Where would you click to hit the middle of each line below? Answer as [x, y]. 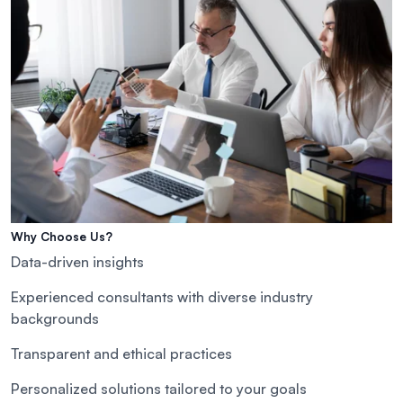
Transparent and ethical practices [121, 354]
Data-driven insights [77, 262]
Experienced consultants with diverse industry [162, 297]
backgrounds [55, 319]
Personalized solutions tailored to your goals [159, 389]
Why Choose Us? [62, 237]
